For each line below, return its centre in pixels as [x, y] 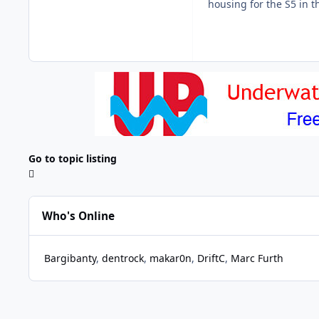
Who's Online [79, 216]
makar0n [171, 258]
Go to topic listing [73, 159]
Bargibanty [70, 258]
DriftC [211, 258]
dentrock [123, 258]
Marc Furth [257, 258]
